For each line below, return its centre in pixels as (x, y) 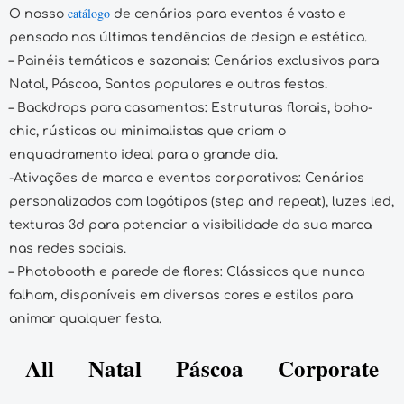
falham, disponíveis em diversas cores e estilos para (181, 296)
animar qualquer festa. (89, 319)
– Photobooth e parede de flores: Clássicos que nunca (187, 272)
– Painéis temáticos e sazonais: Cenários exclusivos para (194, 61)
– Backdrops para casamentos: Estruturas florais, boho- (191, 108)
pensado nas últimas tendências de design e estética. (190, 38)
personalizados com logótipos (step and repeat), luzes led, (202, 202)
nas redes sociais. (69, 249)
